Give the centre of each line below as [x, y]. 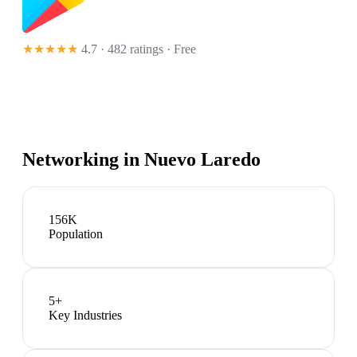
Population [76, 234]
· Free [180, 49]
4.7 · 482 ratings [122, 49]
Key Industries [85, 316]
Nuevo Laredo [202, 160]
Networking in [83, 160]
